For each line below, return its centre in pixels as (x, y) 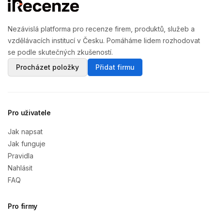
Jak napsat (25, 132)
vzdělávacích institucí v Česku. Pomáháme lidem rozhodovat (104, 40)
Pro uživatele (29, 113)
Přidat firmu (115, 67)
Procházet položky (47, 67)
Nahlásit (20, 168)
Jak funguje (27, 144)
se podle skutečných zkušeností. (60, 52)
